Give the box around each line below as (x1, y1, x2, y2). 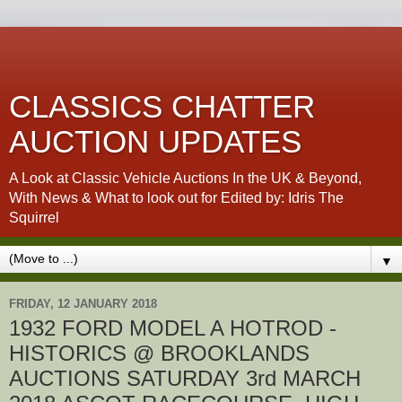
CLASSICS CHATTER (9, 90, 315, 124)
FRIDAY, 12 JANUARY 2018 (9, 296, 157, 310)
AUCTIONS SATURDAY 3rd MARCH (9, 366, 361, 390)
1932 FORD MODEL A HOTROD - (9, 316, 336, 340)
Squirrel (9, 210, 59, 225)
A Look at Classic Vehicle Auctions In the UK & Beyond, (9, 170, 362, 186)
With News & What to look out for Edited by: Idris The (9, 190, 344, 205)
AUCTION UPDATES (9, 125, 301, 159)
